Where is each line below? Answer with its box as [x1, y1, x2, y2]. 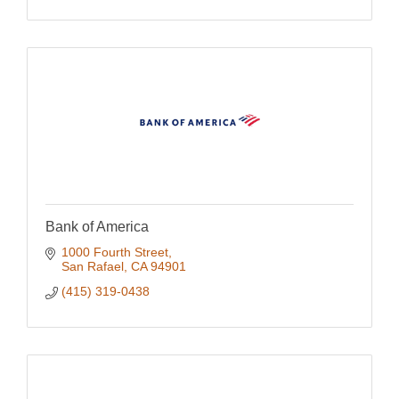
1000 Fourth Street [61, 245, 168, 260]
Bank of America [45, 219, 149, 235]
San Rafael [61, 259, 124, 274]
